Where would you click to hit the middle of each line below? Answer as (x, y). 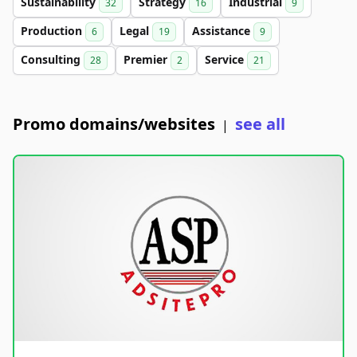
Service (226, 59)
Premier (147, 59)
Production (53, 30)
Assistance (223, 30)
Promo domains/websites (114, 124)
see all (260, 124)
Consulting (52, 59)
